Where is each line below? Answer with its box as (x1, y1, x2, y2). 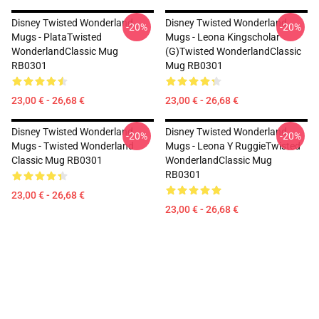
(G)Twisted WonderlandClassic (165, 46, 301, 57)
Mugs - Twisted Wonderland (11, 140, 134, 152)
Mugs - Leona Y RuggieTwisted (165, 140, 300, 152)
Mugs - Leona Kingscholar (165, 31, 280, 43)
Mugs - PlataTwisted (11, 31, 102, 43)
